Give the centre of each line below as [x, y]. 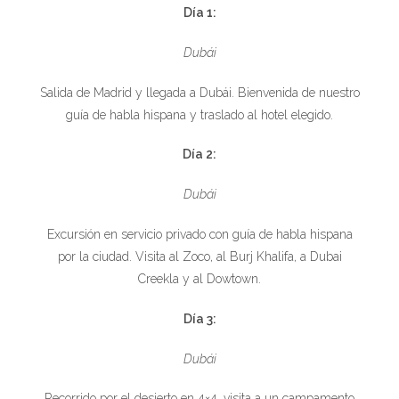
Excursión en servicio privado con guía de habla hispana [199, 234]
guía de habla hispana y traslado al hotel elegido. [199, 114]
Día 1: [199, 12]
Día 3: [199, 318]
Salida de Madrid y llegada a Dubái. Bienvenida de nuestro [199, 92]
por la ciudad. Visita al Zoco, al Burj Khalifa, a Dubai [199, 256]
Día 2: [199, 155]
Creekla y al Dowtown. [199, 279]
